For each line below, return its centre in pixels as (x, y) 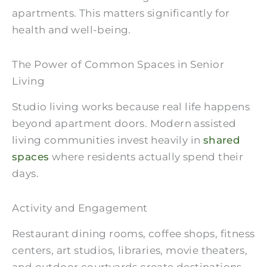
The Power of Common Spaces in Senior (118, 65)
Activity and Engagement (80, 208)
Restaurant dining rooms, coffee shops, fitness (133, 233)
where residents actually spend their (146, 157)
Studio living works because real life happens (131, 107)
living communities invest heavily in (108, 140)
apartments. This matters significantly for (121, 13)
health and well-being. (72, 30)
